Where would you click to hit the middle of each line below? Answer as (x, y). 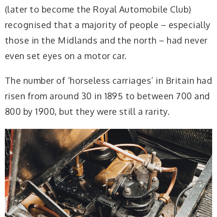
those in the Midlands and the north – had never (106, 40)
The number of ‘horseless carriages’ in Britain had (109, 81)
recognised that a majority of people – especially (108, 24)
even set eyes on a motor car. (66, 55)
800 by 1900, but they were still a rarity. (87, 112)
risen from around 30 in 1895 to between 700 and (108, 96)
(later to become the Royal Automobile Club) (98, 9)
